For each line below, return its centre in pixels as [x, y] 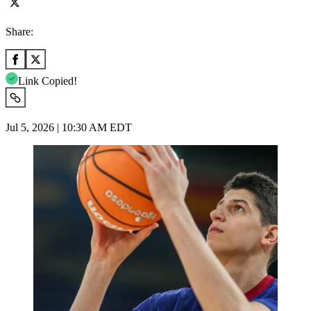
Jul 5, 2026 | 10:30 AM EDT [69, 127]
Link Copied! [48, 81]
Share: [19, 31]
